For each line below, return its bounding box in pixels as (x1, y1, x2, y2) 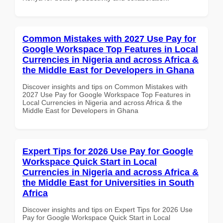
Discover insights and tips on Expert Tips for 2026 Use (22, 205, 193, 214)
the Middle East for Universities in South (22, 177, 194, 188)
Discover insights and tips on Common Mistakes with (22, 82, 188, 91)
